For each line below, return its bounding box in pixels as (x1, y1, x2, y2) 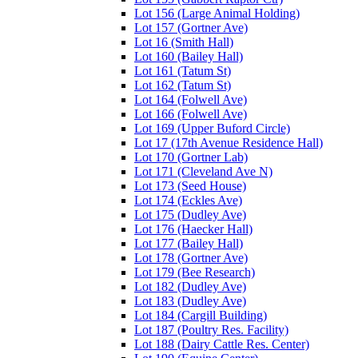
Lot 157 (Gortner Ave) (134, 20, 248, 34)
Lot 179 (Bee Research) (134, 265, 255, 279)
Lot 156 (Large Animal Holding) (134, 6, 300, 20)
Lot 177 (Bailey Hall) (134, 236, 243, 250)
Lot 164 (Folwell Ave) (134, 92, 247, 106)
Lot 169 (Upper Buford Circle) (134, 121, 290, 135)
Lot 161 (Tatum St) (134, 63, 231, 78)
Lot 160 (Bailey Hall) (134, 49, 243, 63)
